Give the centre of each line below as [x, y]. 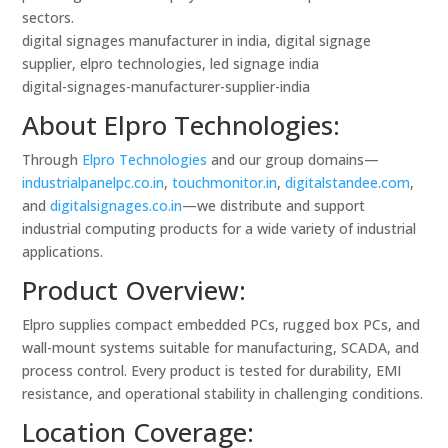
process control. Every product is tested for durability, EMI [212, 371]
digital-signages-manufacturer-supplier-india [166, 87]
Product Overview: [134, 290]
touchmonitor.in [225, 183]
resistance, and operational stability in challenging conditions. [223, 394]
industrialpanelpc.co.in [93, 183]
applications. [63, 252]
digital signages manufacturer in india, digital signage [197, 41]
